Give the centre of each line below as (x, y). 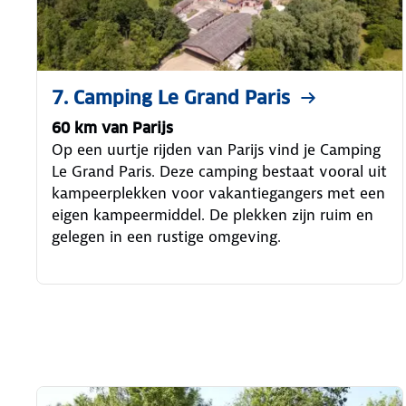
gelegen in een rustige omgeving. (166, 237)
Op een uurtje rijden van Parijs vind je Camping (216, 150)
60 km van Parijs (112, 129)
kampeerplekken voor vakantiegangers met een (218, 193)
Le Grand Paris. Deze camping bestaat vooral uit (219, 172)
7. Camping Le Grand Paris (171, 98)
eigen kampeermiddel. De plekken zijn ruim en (213, 215)
